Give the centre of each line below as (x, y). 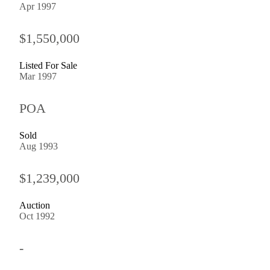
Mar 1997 (38, 76)
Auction (35, 205)
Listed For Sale (48, 65)
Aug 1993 (39, 146)
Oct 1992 (37, 216)
